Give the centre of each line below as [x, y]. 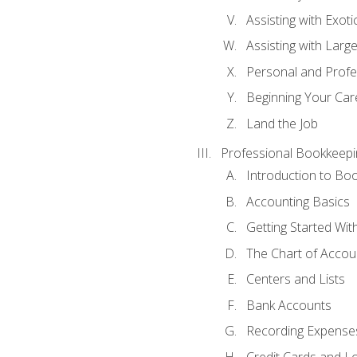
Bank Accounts [288, 305]
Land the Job [282, 123]
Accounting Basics [298, 201]
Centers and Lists [295, 279]
